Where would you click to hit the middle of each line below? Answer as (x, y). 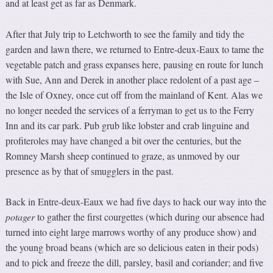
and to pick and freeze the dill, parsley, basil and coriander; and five (135, 262)
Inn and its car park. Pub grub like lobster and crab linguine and (128, 125)
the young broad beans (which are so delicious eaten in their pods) (132, 247)
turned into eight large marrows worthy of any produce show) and (131, 232)
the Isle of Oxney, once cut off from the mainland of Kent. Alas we (134, 94)
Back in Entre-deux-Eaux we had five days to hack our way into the (136, 201)
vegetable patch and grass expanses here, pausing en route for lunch (135, 64)
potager (20, 216)
